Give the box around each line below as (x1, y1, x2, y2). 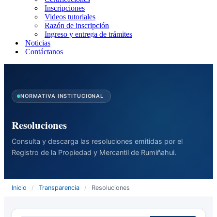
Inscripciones (45, 4, 85, 12)
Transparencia (39, 184, 79, 192)
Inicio (12, 184, 27, 192)
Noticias (25, 39, 50, 47)
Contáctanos (25, 47, 63, 56)
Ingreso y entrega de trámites (45, 30, 132, 38)
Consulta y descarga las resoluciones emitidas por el (12, 137, 183, 146)
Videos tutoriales (45, 13, 95, 21)
